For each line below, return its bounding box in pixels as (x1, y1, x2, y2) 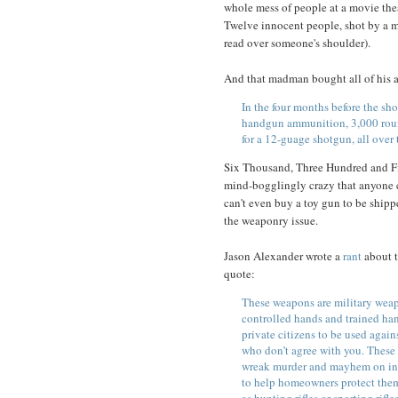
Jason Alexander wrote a (224, 248, 343, 265)
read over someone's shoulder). (224, 35, 370, 52)
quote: (224, 266, 255, 283)
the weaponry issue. (224, 212, 318, 229)
